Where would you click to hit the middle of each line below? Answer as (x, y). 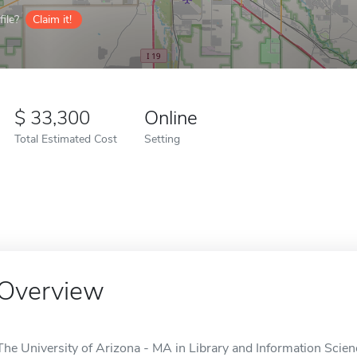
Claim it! (52, 20)
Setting (162, 139)
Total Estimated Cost (66, 139)
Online (171, 118)
